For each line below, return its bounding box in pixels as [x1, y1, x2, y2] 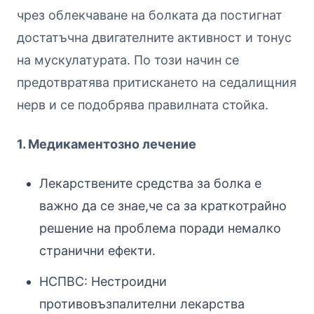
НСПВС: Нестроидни [39, 273, 167, 289]
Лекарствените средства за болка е [39, 175, 261, 191]
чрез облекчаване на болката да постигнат [17, 7, 282, 22]
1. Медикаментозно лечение [17, 136, 196, 151]
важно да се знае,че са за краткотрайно [39, 198, 287, 213]
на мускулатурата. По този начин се [17, 52, 239, 67]
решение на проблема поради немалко [39, 220, 281, 235]
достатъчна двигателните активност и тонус [17, 29, 292, 45]
